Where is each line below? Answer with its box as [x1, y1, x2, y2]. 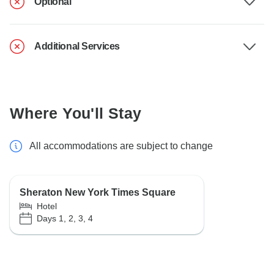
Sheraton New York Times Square [20, 187, 176, 198]
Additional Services [34, 41, 120, 52]
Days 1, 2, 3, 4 [37, 213, 93, 223]
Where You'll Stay [10, 105, 142, 122]
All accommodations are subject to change [29, 141, 213, 152]
